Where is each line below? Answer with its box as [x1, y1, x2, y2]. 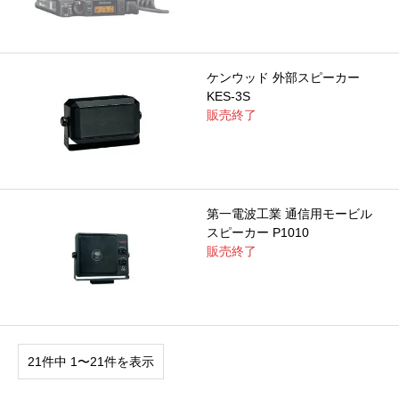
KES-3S [206, 88, 250, 103]
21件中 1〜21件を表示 [28, 354, 154, 370]
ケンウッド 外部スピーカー [206, 69, 360, 85]
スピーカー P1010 [206, 224, 309, 240]
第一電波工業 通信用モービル [206, 206, 372, 221]
